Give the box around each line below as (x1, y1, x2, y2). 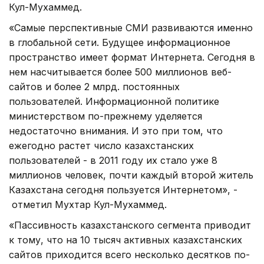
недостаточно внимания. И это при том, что (9, 124, 223, 137)
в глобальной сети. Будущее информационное (9, 36, 230, 48)
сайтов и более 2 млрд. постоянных (9, 80, 180, 93)
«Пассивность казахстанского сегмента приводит (9, 219, 251, 231)
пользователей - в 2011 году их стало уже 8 (9, 154, 217, 166)
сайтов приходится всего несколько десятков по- (9, 248, 250, 260)
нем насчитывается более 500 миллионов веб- (9, 65, 232, 78)
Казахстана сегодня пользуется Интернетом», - (9, 183, 237, 196)
